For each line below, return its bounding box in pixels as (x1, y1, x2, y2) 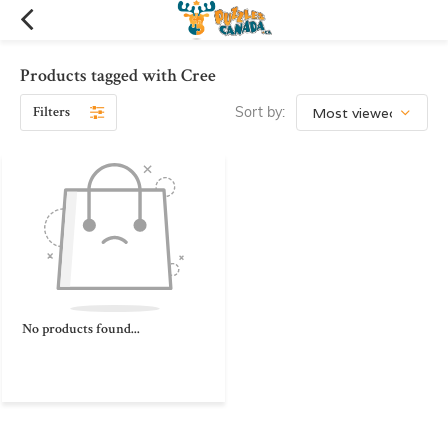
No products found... (22, 319, 140, 338)
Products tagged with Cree (20, 64, 216, 87)
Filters (33, 103, 70, 121)
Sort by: (235, 103, 285, 121)
